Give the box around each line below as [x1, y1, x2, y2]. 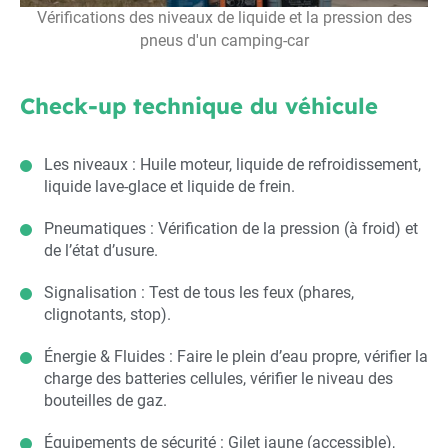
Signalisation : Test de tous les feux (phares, [44, 282, 354, 302]
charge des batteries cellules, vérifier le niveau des [44, 368, 393, 388]
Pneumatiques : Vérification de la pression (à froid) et [44, 218, 418, 238]
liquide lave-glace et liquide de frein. [44, 176, 295, 196]
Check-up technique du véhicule [20, 91, 378, 120]
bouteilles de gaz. [44, 390, 167, 410]
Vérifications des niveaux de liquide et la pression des [36, 8, 412, 27]
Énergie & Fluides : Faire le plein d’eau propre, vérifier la [44, 346, 428, 366]
